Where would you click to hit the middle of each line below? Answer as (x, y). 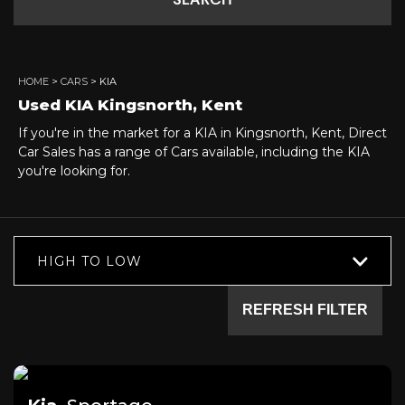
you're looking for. (74, 170)
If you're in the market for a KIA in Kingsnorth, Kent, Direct (202, 132)
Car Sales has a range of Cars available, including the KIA (194, 151)
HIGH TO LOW (89, 261)
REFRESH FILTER (305, 310)
